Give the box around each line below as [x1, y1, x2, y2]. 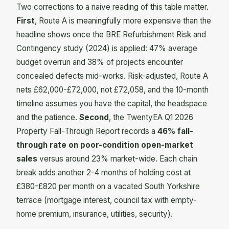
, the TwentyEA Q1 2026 [109, 112, 193, 123]
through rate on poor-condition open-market [16, 140, 193, 150]
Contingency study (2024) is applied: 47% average [16, 43, 197, 54]
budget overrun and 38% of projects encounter [16, 57, 183, 67]
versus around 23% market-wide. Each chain [37, 154, 197, 164]
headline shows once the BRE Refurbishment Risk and [16, 30, 206, 40]
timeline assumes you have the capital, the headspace [16, 99, 207, 109]
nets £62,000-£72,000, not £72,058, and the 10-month [16, 85, 209, 95]
